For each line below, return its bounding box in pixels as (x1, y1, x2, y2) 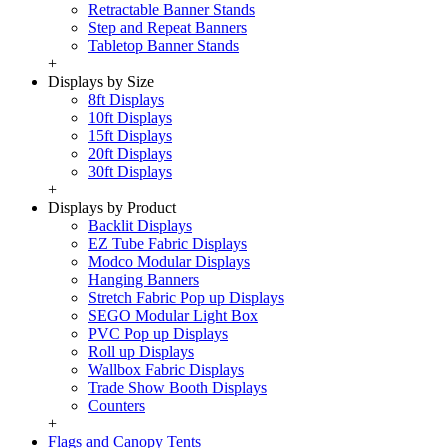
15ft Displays (88, 127, 172, 144)
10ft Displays (88, 109, 172, 126)
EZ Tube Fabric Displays (88, 235, 247, 252)
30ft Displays (88, 163, 172, 180)
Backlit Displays (88, 217, 192, 234)
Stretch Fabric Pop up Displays (88, 289, 284, 306)
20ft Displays (88, 145, 172, 162)
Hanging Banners (88, 271, 199, 288)
